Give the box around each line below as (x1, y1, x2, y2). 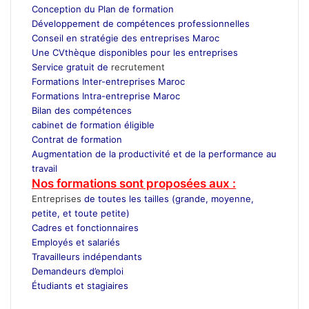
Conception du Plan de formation (32, 3, 174, 14)
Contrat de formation (32, 133, 122, 145)
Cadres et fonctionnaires (32, 221, 139, 233)
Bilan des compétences (32, 104, 132, 116)
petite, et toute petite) (32, 207, 130, 219)
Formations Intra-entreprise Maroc (32, 90, 180, 101)
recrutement (111, 61, 168, 72)
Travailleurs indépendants (32, 250, 142, 262)
